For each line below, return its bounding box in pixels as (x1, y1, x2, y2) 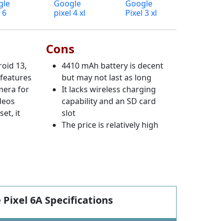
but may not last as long (62, 72, 152, 83)
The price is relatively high (62, 119, 159, 130)
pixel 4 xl (54, 7, 86, 18)
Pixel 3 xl (125, 7, 157, 18)
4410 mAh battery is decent (62, 60, 164, 71)
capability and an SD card (62, 95, 156, 107)
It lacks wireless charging (62, 83, 156, 95)
